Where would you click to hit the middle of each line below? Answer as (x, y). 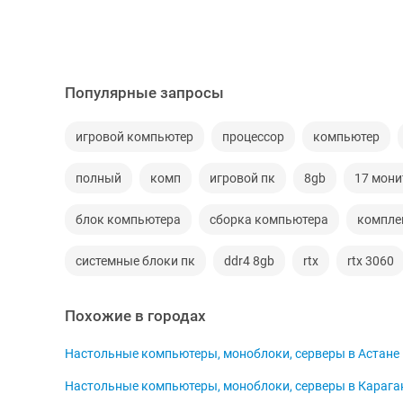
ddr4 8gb (249, 261)
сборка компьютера (269, 219)
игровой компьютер (134, 137)
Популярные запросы (144, 93)
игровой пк (242, 178)
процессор (253, 137)
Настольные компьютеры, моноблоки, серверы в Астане (232, 354)
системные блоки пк (135, 261)
